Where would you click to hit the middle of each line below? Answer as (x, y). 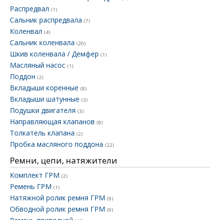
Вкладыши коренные (45, 88)
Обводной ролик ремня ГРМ (58, 209)
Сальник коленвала (43, 43)
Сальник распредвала (47, 20)
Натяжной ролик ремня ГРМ (58, 198)
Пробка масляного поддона (57, 144)
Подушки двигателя (44, 110)
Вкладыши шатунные (46, 99)
